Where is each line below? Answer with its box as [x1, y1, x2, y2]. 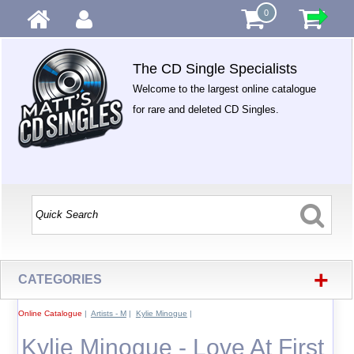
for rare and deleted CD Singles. [133, 104, 280, 115]
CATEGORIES [18, 273, 103, 286]
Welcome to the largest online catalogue [133, 83, 317, 95]
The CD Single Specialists [133, 61, 298, 77]
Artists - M [90, 309, 126, 318]
